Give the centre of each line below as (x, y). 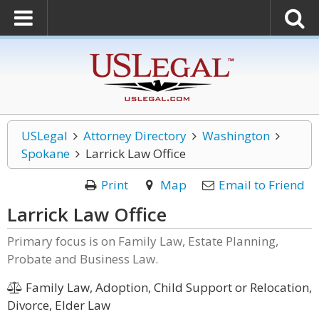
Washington (236, 136)
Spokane (46, 153)
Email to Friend (262, 185)
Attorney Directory (135, 136)
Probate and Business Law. (83, 259)
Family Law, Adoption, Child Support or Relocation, (167, 287)
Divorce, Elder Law (59, 305)
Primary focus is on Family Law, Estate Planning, (143, 241)
